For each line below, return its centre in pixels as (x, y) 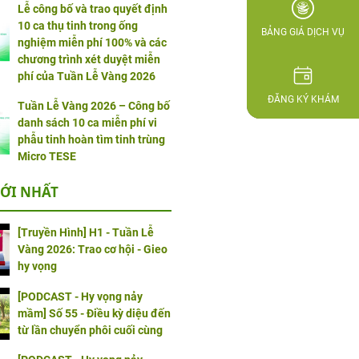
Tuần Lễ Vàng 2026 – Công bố (93, 105)
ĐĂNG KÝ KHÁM (303, 99)
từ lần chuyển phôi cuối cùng (90, 331)
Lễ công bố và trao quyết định (92, 8)
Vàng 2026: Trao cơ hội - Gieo (92, 250)
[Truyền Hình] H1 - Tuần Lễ (85, 233)
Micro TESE (46, 156)
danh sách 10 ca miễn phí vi (87, 122)
